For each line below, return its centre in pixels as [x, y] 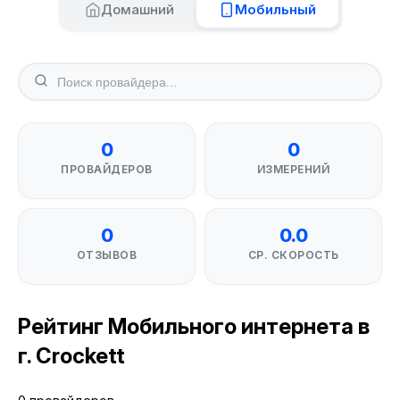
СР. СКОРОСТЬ [293, 255]
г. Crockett [71, 356]
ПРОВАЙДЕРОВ [107, 169]
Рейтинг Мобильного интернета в [194, 326]
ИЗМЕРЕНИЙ [293, 169]
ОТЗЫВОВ [107, 255]
